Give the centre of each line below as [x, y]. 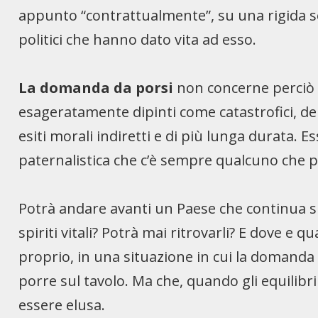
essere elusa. [62, 305]
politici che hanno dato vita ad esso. [138, 39]
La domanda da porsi [96, 87]
